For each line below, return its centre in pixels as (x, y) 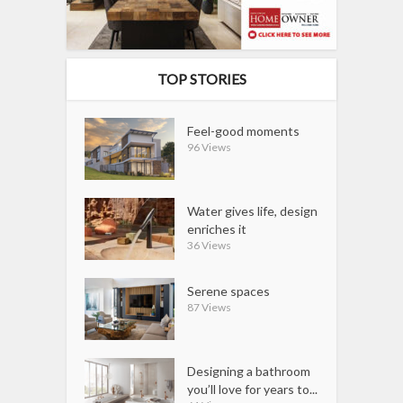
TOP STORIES (201, 79)
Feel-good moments (244, 131)
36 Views (210, 246)
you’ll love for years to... (253, 389)
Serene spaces (229, 291)
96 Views (210, 148)
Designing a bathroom (249, 371)
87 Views (210, 308)
